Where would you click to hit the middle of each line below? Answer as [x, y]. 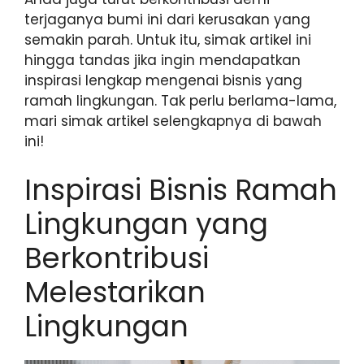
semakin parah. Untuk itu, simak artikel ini [168, 40]
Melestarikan [115, 292]
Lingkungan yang [146, 223]
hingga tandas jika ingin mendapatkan [162, 61]
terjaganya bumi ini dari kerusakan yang [167, 20]
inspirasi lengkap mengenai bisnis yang [163, 81]
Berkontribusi [117, 258]
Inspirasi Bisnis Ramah [181, 189]
